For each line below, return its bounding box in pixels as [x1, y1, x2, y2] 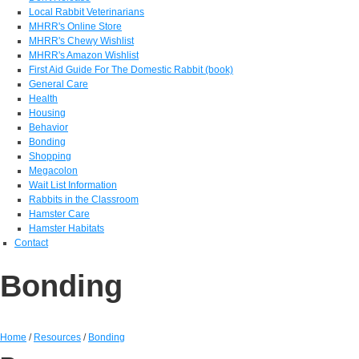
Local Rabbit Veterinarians [29, 6, 144, 18]
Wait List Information [29, 179, 117, 191]
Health [29, 93, 58, 104]
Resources [34, 332, 81, 343]
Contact [14, 237, 48, 248]
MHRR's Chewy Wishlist [29, 35, 134, 46]
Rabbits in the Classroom [29, 194, 139, 205]
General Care [29, 79, 88, 90]
